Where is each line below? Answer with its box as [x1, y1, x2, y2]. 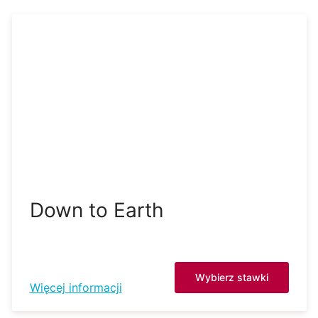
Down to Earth [29, 198, 164, 222]
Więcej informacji [29, 280, 122, 295]
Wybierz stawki [194, 271, 268, 283]
